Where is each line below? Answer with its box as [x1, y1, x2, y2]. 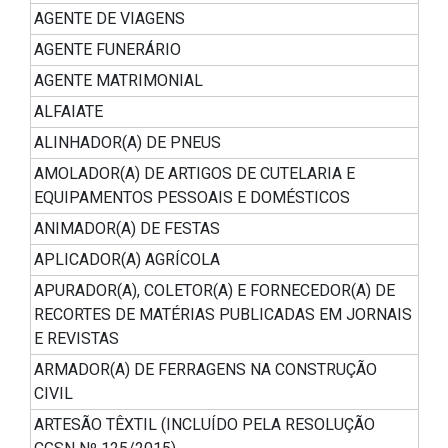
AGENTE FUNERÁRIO [34, 40, 181, 60]
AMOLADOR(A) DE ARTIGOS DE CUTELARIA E [34, 164, 355, 184]
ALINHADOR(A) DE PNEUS [34, 133, 221, 153]
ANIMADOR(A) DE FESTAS [34, 219, 220, 239]
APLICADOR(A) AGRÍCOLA [34, 250, 220, 270]
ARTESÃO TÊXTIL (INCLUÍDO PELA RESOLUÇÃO [34, 415, 375, 435]
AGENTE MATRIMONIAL [34, 71, 203, 91]
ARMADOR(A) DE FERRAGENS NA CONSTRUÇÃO [34, 360, 377, 380]
